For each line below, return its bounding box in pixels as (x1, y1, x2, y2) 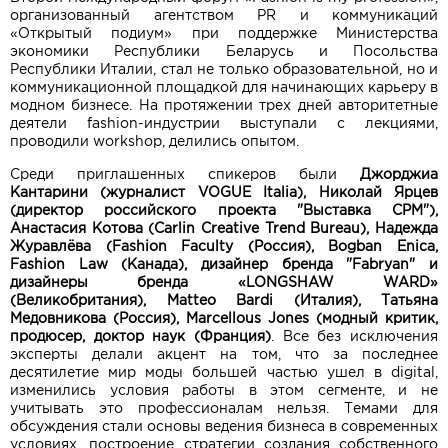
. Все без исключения (271, 328, 438, 344)
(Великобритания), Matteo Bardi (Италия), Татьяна (10, 292, 438, 308)
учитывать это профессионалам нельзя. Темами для (10, 400, 438, 416)
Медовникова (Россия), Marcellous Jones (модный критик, (10, 310, 438, 326)
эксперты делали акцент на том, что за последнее (10, 346, 438, 362)
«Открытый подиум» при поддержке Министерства (10, 25, 438, 41)
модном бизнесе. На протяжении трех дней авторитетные (10, 97, 438, 113)
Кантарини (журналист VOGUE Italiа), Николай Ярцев (10, 184, 438, 200)
